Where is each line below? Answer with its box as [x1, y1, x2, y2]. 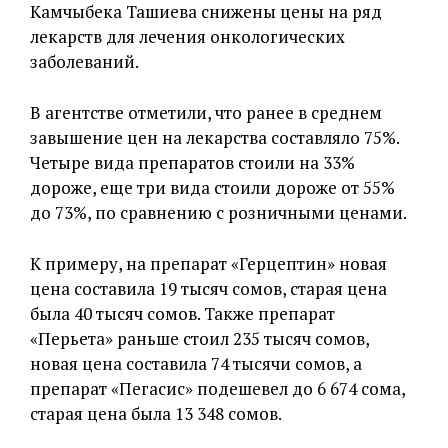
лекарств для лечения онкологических [30, 25, 345, 48]
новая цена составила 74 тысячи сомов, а [30, 352, 362, 375]
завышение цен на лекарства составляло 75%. [30, 126, 399, 149]
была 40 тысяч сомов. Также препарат [30, 302, 335, 325]
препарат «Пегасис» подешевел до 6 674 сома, [30, 377, 405, 400]
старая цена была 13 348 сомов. [30, 402, 282, 425]
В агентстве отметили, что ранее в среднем [30, 101, 382, 124]
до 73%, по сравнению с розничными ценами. [30, 201, 407, 224]
